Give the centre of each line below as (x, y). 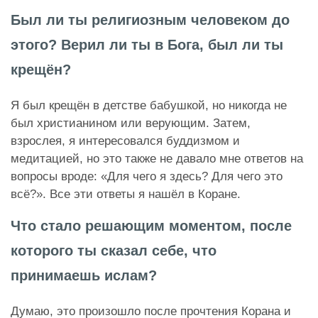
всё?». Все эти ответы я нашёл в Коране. (126, 194)
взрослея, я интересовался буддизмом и (125, 141)
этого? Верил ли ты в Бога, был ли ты (147, 45)
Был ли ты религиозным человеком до (150, 20)
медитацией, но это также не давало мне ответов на (157, 159)
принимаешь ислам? (84, 276)
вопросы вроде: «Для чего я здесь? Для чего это (147, 177)
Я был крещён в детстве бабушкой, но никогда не (149, 106)
